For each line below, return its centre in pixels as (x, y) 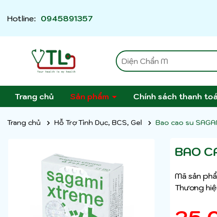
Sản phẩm (91, 97)
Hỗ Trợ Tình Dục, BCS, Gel (98, 123)
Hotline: (22, 18)
